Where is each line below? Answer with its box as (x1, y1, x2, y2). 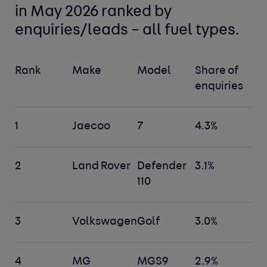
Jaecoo (72, 121, 111, 133)
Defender (137, 161, 187, 173)
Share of (194, 66, 239, 77)
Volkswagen (72, 216, 138, 228)
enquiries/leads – (15, 23, 143, 39)
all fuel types (142, 23, 235, 39)
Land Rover (72, 161, 131, 173)
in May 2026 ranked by (15, 5, 172, 20)
